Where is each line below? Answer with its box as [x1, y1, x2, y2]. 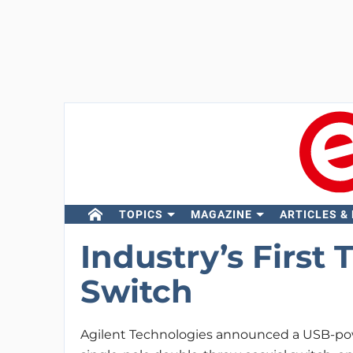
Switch [80, 272, 193, 310]
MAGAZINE [190, 208, 252, 221]
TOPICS [118, 208, 163, 221]
